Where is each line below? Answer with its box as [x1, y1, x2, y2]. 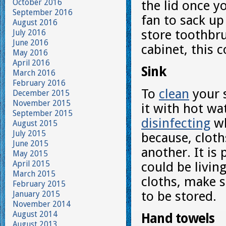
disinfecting [141, 116, 210, 131]
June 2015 [13, 139, 48, 148]
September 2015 [13, 108, 73, 118]
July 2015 [13, 129, 46, 138]
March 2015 [13, 169, 55, 179]
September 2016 [13, 8, 73, 17]
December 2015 [13, 88, 70, 98]
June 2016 [13, 38, 48, 47]
